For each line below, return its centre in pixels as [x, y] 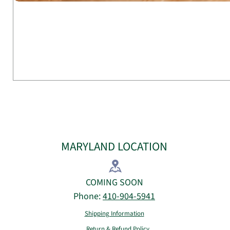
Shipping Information [114, 213]
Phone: [88, 196]
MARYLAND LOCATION [114, 146]
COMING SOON [114, 182]
